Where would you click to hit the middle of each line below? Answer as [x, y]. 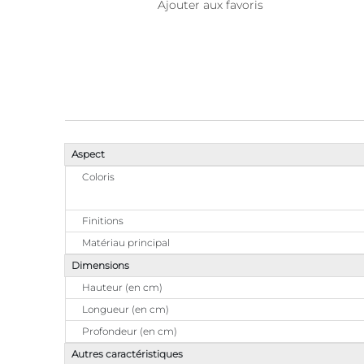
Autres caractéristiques [127, 354]
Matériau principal [126, 243]
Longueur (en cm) [126, 309]
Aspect [88, 154]
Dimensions [100, 265]
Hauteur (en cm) [122, 287]
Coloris [98, 177]
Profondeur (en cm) [130, 331]
